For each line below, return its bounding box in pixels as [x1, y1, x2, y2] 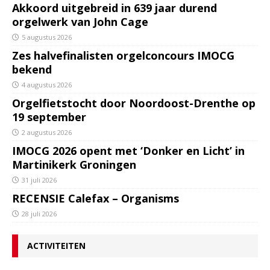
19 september [12, 110, 86, 125]
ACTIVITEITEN [27, 240, 86, 252]
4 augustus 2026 [22, 80, 72, 90]
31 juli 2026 [22, 175, 57, 185]
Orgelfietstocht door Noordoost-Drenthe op [12, 96, 256, 111]
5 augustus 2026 [22, 33, 72, 42]
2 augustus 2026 [22, 128, 72, 137]
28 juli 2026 [22, 209, 57, 219]
